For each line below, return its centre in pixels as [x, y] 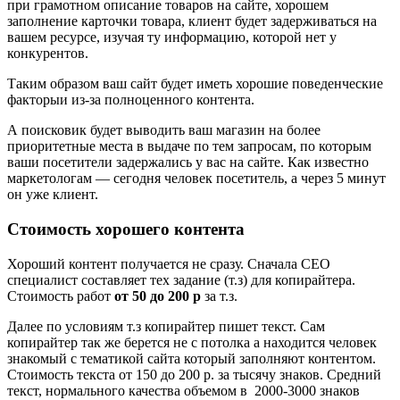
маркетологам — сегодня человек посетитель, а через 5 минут [196, 179]
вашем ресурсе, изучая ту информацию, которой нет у [172, 37]
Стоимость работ [61, 296]
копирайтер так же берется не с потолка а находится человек [192, 342]
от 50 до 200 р [158, 296]
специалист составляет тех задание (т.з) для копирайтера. [181, 279]
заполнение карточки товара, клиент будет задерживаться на [192, 21]
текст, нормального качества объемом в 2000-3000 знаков [183, 390]
